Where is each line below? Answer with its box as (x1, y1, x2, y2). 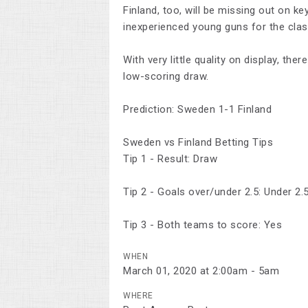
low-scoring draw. (123, 70, 209, 82)
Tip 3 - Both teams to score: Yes (123, 219, 282, 231)
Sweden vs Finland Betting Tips (123, 136, 273, 148)
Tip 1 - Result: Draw (123, 153, 217, 165)
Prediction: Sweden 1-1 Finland (123, 103, 272, 115)
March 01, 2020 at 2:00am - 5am (123, 265, 279, 277)
